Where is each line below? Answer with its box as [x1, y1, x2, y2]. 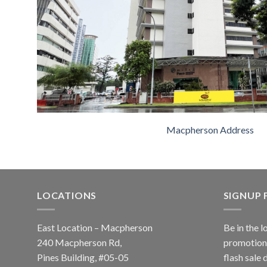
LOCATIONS [37, 189, 97, 201]
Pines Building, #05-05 [37, 252, 129, 263]
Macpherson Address [166, 123, 254, 135]
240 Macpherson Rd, [37, 237, 122, 249]
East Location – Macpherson [37, 222, 153, 234]
